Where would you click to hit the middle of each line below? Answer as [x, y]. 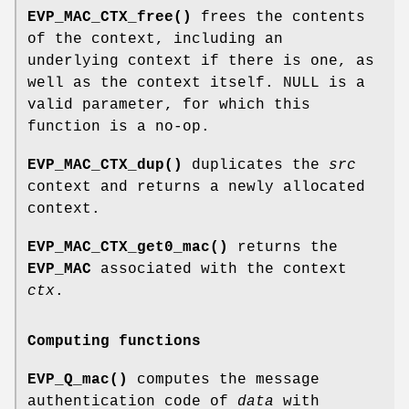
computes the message [224, 380]
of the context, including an [155, 40]
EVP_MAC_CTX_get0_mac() [128, 248]
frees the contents [278, 18]
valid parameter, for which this [169, 105]
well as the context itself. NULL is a [196, 84]
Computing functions [114, 342]
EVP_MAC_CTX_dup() [105, 166]
